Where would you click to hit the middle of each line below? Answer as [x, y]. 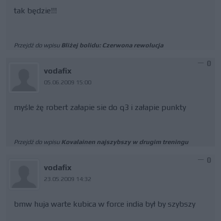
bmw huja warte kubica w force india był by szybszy [105, 204]
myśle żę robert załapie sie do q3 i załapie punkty [100, 107]
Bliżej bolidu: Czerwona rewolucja [112, 45]
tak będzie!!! [35, 11]
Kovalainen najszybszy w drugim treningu [125, 142]
